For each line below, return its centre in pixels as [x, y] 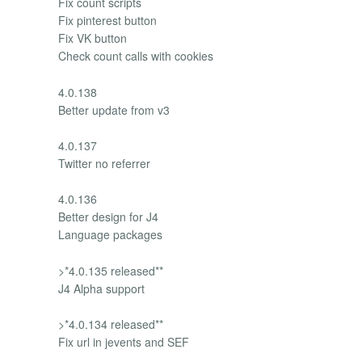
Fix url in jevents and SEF [124, 342]
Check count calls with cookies [136, 56]
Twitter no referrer [104, 164]
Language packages [110, 235]
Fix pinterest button [107, 21]
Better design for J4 [108, 217]
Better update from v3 [114, 109]
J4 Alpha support [101, 288]
